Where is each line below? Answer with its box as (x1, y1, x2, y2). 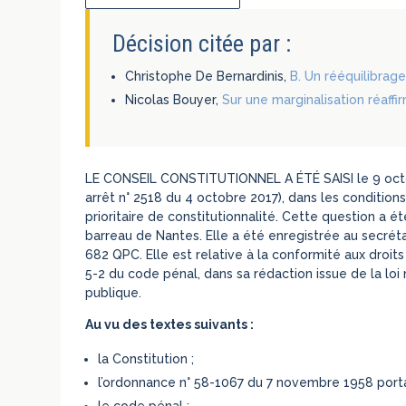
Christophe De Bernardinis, (125, 68, 291, 83)
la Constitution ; (98, 351, 195, 366)
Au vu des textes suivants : (85, 316, 255, 332)
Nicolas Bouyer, (125, 92, 223, 107)
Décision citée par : (112, 29, 292, 57)
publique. (85, 285, 142, 300)
